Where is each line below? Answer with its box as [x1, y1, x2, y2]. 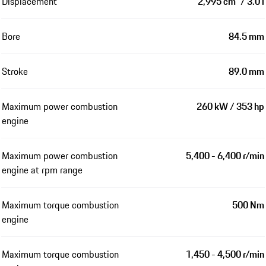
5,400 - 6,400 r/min [186, 148, 264, 163]
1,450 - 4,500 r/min [186, 246, 264, 261]
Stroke [2, 64, 28, 78]
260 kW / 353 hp [197, 99, 264, 113]
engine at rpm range [2, 162, 83, 177]
